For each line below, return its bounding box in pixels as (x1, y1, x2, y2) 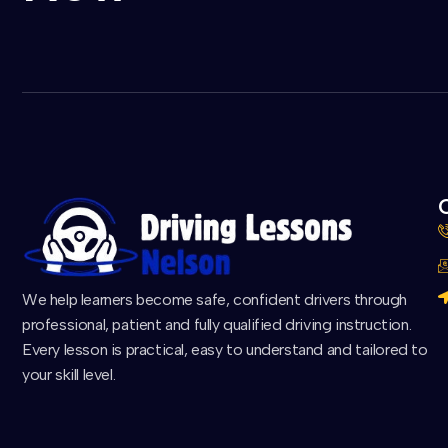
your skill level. (22, 364, 116, 384)
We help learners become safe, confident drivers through (22, 289, 408, 309)
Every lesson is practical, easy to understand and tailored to (22, 339, 428, 359)
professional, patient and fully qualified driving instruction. (22, 314, 412, 334)
